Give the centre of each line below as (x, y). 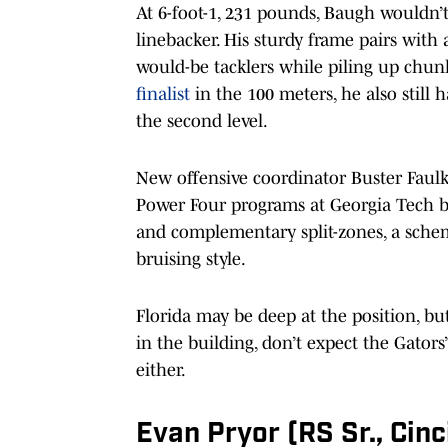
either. (161, 369)
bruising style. (191, 258)
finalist (163, 93)
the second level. (202, 120)
